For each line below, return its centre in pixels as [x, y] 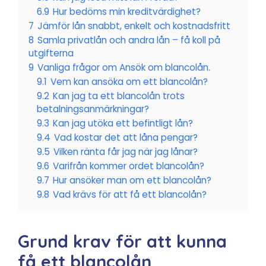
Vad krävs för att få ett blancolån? [130, 194]
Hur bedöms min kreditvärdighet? [127, 12]
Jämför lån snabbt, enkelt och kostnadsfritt [134, 26]
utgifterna [51, 53]
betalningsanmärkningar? [93, 109]
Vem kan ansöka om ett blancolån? [129, 82]
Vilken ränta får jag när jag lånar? [126, 152]
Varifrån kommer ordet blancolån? [129, 166]
